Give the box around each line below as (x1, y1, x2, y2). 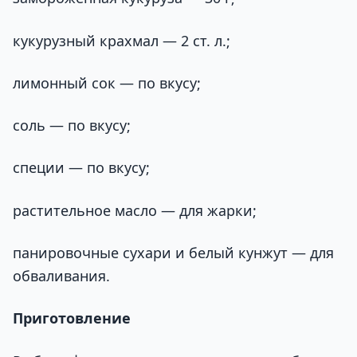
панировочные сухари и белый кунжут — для (13, 243, 334, 263)
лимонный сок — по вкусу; (13, 73, 201, 92)
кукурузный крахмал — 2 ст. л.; (13, 30, 230, 50)
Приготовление (13, 308, 131, 328)
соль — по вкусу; (13, 116, 131, 135)
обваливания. (13, 266, 110, 286)
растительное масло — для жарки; (13, 200, 257, 220)
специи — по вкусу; (13, 158, 150, 178)
